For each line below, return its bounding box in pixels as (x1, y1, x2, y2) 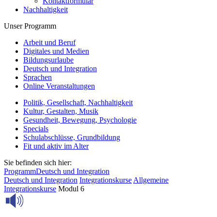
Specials (23, 124, 48, 133)
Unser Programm (4, 22, 56, 30)
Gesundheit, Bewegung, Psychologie (23, 116, 137, 124)
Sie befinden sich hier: (4, 158, 72, 167)
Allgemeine (133, 176, 169, 184)
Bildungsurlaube (23, 56, 74, 64)
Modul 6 (58, 185, 84, 193)
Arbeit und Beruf (23, 38, 76, 46)
